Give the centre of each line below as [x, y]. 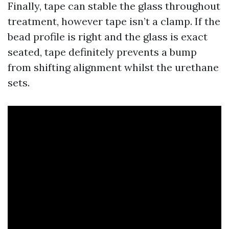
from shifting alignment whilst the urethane [113, 67]
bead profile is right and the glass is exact [108, 37]
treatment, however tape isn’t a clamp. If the [114, 21]
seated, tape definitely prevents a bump [102, 52]
